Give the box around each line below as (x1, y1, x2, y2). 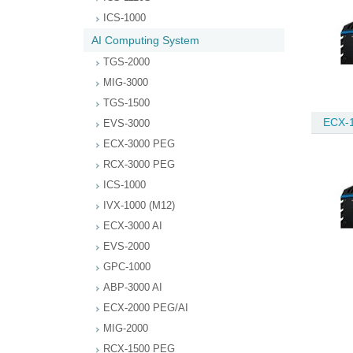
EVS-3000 (103, 117, 150, 129)
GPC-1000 (103, 261, 150, 273)
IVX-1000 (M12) (103, 199, 175, 211)
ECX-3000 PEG (103, 138, 175, 150)
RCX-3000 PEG (103, 158, 175, 170)
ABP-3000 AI (103, 281, 162, 293)
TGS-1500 (103, 97, 150, 109)
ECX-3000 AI (103, 220, 162, 232)
